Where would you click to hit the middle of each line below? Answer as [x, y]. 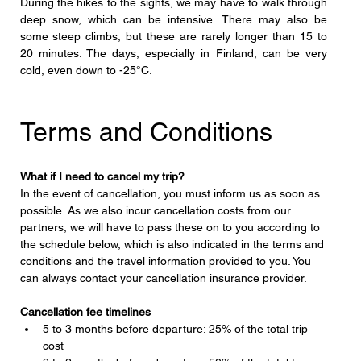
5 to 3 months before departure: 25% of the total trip [176, 328]
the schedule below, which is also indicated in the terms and [173, 244]
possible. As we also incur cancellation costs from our [157, 210]
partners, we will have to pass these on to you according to [171, 227]
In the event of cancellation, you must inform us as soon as [171, 193]
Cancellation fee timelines [85, 311]
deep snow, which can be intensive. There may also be [174, 19]
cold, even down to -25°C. [86, 70]
